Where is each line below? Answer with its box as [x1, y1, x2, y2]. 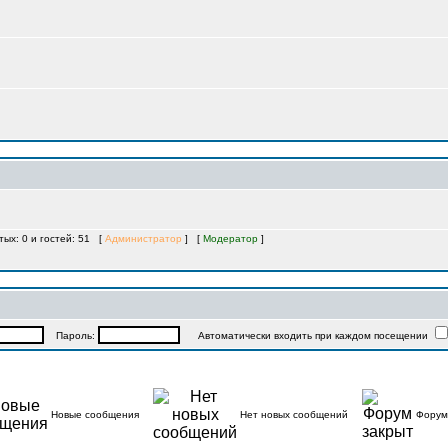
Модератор [203, 233, 258, 244]
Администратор [105, 233, 182, 244]
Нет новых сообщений [240, 409, 348, 420]
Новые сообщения [51, 409, 139, 420]
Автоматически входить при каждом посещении [179, 330, 431, 341]
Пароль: [43, 330, 98, 341]
